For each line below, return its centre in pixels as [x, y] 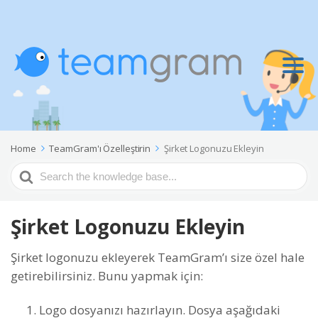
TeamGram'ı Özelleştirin [100, 148]
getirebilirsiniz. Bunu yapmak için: [107, 276]
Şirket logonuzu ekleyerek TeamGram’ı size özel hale [158, 257]
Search [29, 171]
